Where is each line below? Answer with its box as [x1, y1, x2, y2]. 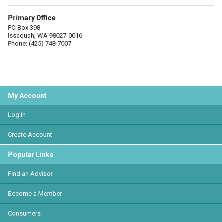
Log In [8, 111, 26, 118]
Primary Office [8, 14, 55, 22]
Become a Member [8, 190, 62, 197]
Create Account [8, 131, 52, 138]
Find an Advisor [8, 170, 53, 177]
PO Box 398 [8, 24, 40, 31]
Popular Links [8, 151, 54, 159]
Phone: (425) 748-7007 [8, 40, 71, 47]
